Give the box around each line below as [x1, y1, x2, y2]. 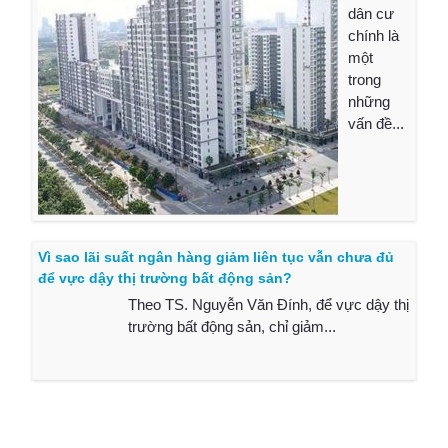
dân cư [348, 5, 395, 23]
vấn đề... [348, 115, 405, 133]
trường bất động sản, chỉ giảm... [128, 318, 337, 336]
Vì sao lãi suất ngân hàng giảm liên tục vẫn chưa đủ [38, 249, 395, 266]
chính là [348, 27, 400, 45]
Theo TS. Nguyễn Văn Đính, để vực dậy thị [128, 296, 410, 314]
